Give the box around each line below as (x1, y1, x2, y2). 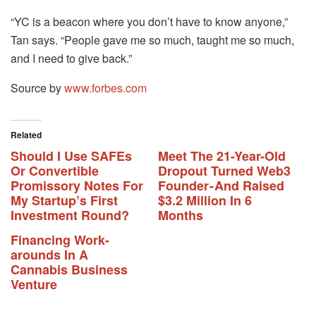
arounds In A (11, 245, 88, 264)
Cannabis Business (11, 260, 128, 279)
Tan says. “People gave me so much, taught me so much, (11, 31, 294, 48)
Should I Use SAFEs (11, 146, 132, 165)
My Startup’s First (11, 190, 118, 209)
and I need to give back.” (11, 49, 132, 66)
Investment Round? (11, 205, 129, 224)
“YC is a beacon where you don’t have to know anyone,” (11, 13, 288, 30)
